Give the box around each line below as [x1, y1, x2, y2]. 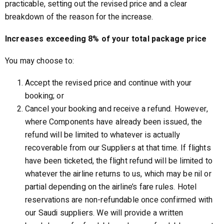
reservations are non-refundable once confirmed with [25, 194, 213, 206]
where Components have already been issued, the [25, 116, 202, 128]
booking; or [25, 90, 64, 102]
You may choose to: [5, 55, 74, 67]
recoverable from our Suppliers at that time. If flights [25, 142, 211, 154]
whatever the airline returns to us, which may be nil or [25, 168, 211, 180]
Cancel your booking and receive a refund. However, [25, 103, 208, 115]
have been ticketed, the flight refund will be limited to [25, 155, 212, 167]
